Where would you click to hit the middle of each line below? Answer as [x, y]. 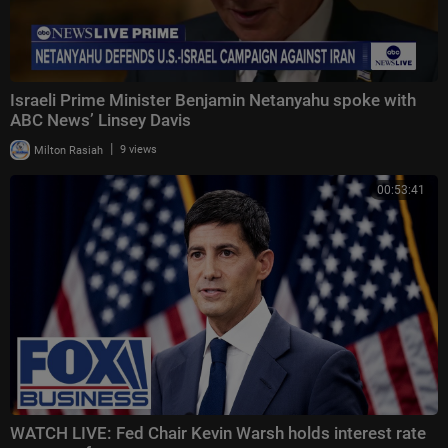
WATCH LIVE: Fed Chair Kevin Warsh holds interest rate [218, 433]
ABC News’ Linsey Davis [100, 120]
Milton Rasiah [67, 150]
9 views [138, 150]
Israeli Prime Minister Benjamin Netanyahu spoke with [213, 100]
